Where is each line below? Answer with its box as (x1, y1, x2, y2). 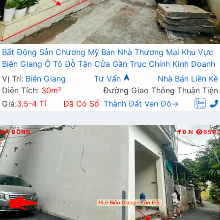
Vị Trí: (2, 74, 26, 84)
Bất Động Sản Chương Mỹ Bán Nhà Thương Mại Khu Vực (2, 47, 213, 57)
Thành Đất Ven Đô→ (104, 98, 179, 109)
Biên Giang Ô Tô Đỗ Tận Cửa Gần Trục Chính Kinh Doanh (2, 59, 215, 69)
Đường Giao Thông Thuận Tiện (103, 85, 218, 96)
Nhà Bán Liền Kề (158, 74, 218, 84)
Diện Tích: (2, 85, 41, 96)
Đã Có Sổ (63, 98, 99, 109)
